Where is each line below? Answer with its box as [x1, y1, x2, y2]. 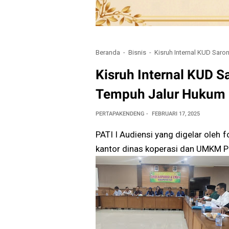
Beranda [96, 48, 120, 56]
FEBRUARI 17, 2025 [152, 110, 200, 118]
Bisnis [128, 48, 146, 56]
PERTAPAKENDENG [96, 110, 144, 118]
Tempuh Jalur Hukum [96, 86, 225, 102]
